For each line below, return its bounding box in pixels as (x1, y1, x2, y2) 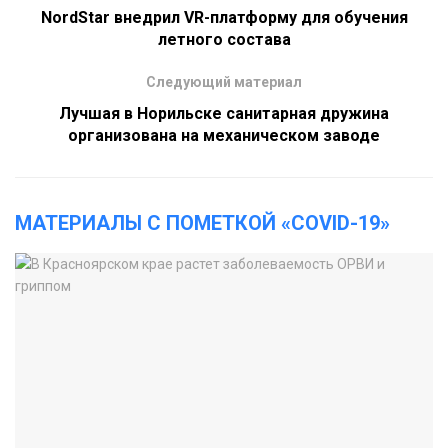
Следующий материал (146, 73, 302, 90)
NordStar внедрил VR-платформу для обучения (40, 7, 408, 27)
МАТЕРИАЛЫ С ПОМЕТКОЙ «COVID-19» (15, 210, 390, 235)
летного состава (157, 29, 291, 49)
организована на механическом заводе (68, 125, 380, 145)
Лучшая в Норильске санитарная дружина (59, 103, 389, 123)
